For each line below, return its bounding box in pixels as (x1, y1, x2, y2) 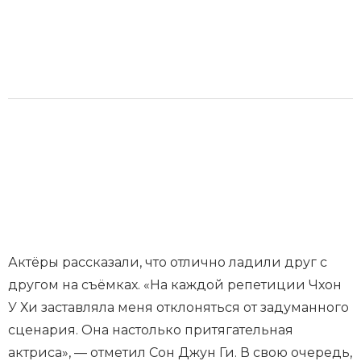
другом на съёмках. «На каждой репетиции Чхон (8, 277, 342, 293)
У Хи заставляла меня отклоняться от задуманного (8, 300, 349, 316)
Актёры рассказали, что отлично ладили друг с (8, 255, 327, 271)
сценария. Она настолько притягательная (8, 322, 293, 338)
